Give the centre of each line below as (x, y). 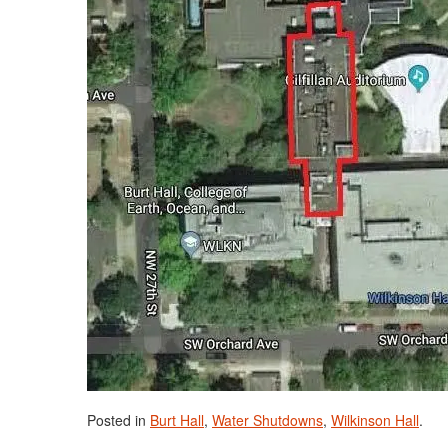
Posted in (118, 420)
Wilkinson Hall (375, 420)
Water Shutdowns (267, 420)
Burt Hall (177, 420)
